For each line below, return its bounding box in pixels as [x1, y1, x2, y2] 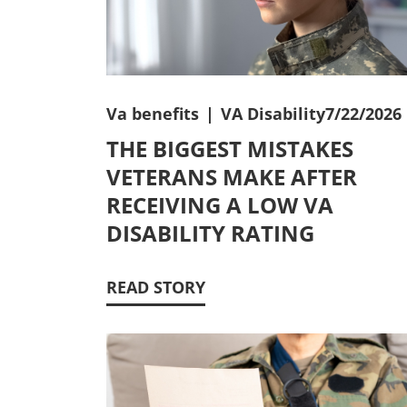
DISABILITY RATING [106, 217, 314, 248]
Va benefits [106, 102, 199, 124]
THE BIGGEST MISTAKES [106, 133, 353, 164]
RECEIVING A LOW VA [106, 189, 333, 220]
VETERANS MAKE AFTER [106, 161, 357, 192]
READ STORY [106, 275, 205, 298]
